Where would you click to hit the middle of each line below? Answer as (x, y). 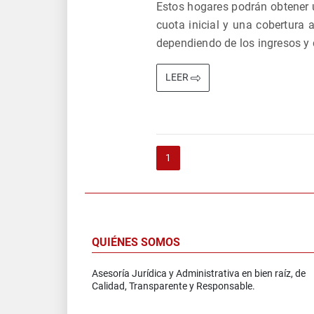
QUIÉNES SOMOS (136, 242)
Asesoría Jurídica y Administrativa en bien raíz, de (199, 273)
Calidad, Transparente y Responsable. (173, 286)
